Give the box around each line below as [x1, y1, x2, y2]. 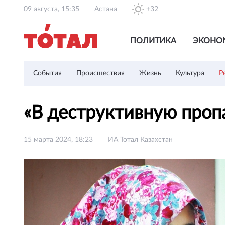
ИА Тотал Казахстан [108, 136, 173, 143]
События [33, 70, 62, 77]
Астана [94, 6, 117, 13]
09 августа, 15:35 [24, 6, 79, 13]
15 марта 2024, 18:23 [24, 136, 93, 143]
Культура [176, 70, 204, 77]
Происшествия [76, 70, 125, 77]
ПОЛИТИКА [130, 37, 176, 45]
